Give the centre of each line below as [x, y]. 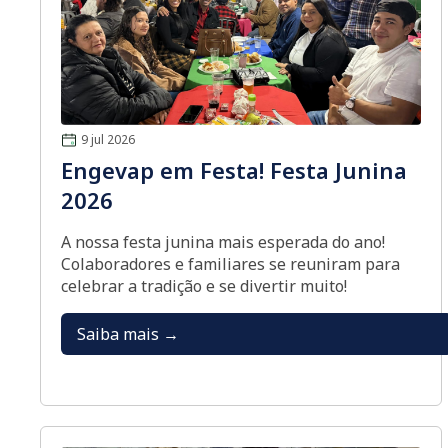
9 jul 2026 [108, 139]
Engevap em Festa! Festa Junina [234, 170]
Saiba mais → [128, 334]
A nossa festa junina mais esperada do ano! [223, 242]
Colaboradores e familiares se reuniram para [230, 264]
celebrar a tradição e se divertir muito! [204, 286]
